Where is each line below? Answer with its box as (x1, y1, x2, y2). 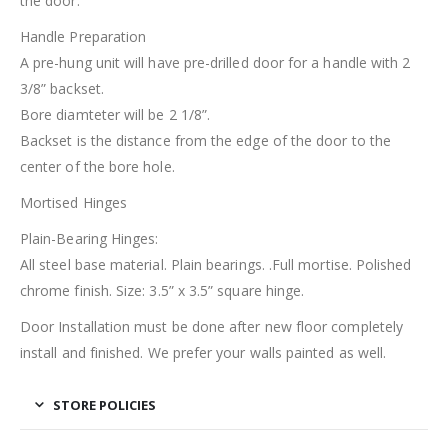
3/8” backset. (20, 79, 104, 99)
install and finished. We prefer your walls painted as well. (20, 343, 387, 363)
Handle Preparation (20, 27, 147, 47)
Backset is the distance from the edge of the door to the (20, 131, 391, 151)
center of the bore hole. (20, 157, 175, 177)
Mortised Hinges (20, 193, 128, 213)
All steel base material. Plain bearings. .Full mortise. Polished (20, 255, 412, 275)
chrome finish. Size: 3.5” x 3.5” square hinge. (20, 281, 305, 301)
